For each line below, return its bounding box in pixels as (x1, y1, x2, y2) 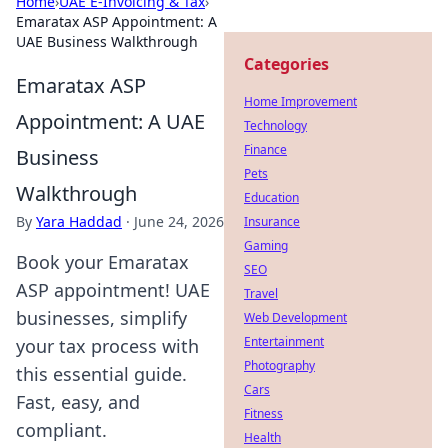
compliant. (16, 418, 107, 442)
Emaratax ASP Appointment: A (16, 12, 217, 31)
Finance (244, 141, 287, 158)
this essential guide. (16, 362, 187, 386)
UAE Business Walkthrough (16, 32, 198, 51)
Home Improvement (244, 93, 357, 110)
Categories (244, 53, 329, 75)
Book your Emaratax (16, 250, 189, 274)
